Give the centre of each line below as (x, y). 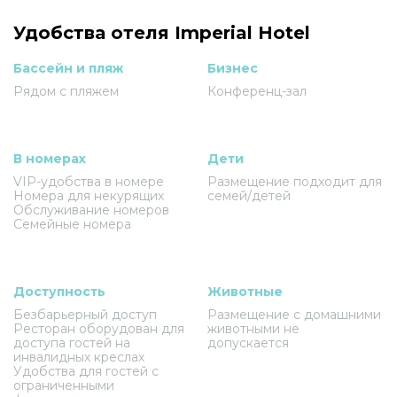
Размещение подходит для (295, 181)
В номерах (50, 158)
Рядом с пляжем (66, 91)
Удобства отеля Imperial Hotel (162, 32)
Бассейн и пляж (68, 68)
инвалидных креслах (79, 357)
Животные (245, 291)
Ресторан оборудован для (99, 328)
